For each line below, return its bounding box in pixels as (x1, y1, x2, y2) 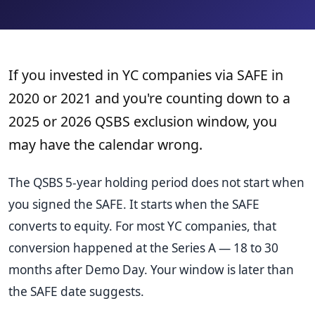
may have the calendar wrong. (8, 135, 202, 154)
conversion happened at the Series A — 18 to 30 (8, 240, 278, 257)
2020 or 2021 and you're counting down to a (8, 89, 290, 108)
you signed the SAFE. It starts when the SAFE (8, 196, 259, 213)
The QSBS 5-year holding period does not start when (8, 174, 304, 191)
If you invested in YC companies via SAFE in (8, 65, 283, 84)
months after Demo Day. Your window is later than (8, 262, 294, 278)
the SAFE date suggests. (8, 283, 144, 300)
